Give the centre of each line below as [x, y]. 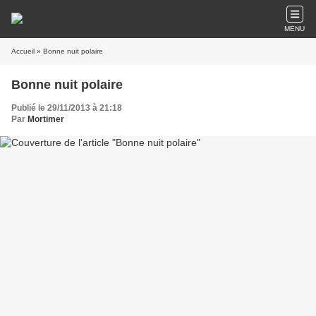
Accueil [23, 51]
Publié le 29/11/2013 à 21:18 [67, 108]
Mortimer [46, 119]
